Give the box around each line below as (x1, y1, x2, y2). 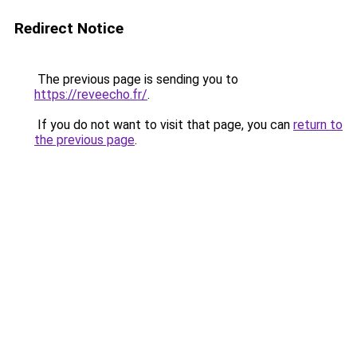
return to (293, 117, 343, 132)
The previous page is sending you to (34, 72, 238, 87)
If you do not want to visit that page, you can (34, 117, 293, 132)
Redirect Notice (14, 19, 124, 37)
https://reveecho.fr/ (34, 87, 147, 102)
